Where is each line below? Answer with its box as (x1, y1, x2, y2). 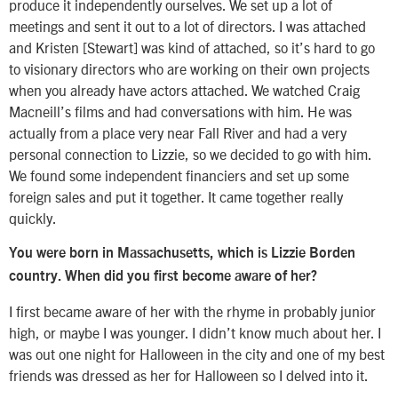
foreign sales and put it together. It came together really (9, 187, 343, 205)
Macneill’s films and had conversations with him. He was (9, 101, 352, 120)
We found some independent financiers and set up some (9, 165, 349, 184)
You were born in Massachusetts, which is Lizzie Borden (9, 246, 355, 261)
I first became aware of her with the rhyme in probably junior (9, 301, 376, 320)
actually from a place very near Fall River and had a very (9, 123, 346, 141)
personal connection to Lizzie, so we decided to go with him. (9, 144, 371, 163)
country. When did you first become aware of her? (9, 269, 317, 284)
